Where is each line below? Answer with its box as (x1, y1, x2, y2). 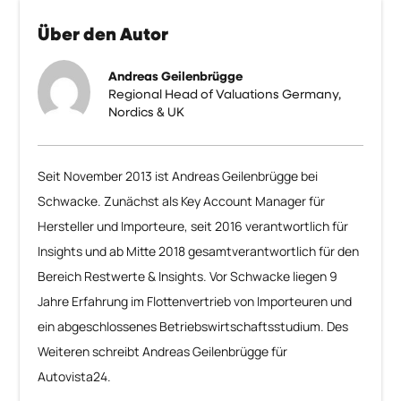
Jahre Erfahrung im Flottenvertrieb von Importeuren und (38, 293, 353, 311)
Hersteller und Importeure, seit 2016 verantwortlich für (38, 218, 349, 235)
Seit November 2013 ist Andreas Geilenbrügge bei (38, 167, 319, 185)
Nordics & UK (108, 106, 185, 119)
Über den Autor (38, 26, 169, 45)
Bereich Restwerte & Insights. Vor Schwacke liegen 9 (38, 268, 338, 286)
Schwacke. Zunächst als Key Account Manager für (38, 192, 326, 210)
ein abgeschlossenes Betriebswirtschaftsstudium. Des (38, 318, 349, 336)
